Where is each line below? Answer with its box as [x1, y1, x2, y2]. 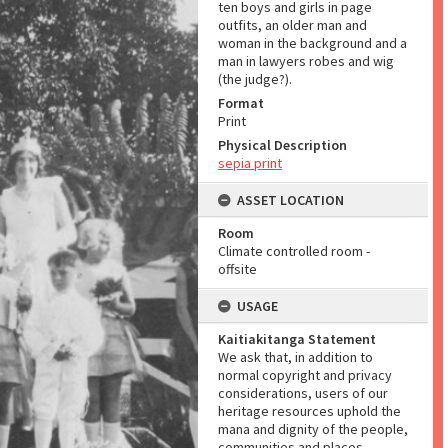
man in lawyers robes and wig [218, 52, 394, 70]
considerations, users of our [218, 384, 388, 402]
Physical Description [218, 136, 347, 154]
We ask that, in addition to [218, 348, 373, 366]
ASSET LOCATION [237, 191, 344, 209]
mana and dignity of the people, [218, 420, 408, 438]
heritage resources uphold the [218, 402, 401, 420]
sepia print [218, 154, 282, 172]
